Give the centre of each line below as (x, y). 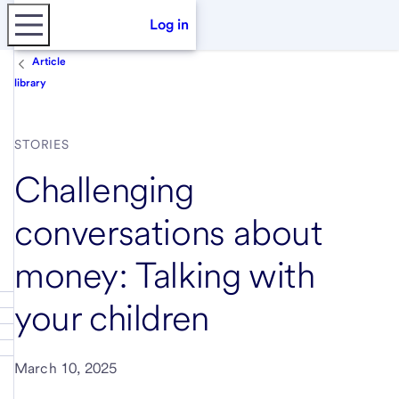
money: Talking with (165, 275)
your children (112, 318)
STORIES (42, 144)
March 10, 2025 (66, 368)
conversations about (169, 232)
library (30, 83)
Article (49, 61)
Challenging (104, 190)
